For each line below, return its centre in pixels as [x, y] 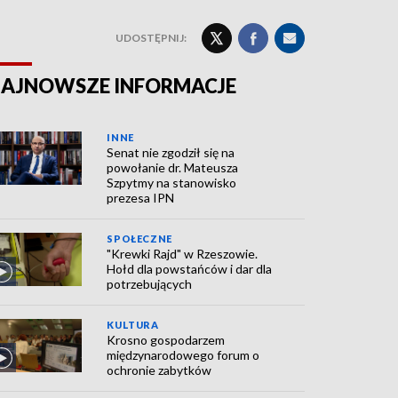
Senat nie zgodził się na [171, 152]
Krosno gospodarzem [166, 340]
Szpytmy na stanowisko [172, 183]
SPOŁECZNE [139, 239]
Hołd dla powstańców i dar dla [190, 269]
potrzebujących [150, 284]
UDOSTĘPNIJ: [151, 38]
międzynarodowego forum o [183, 355]
